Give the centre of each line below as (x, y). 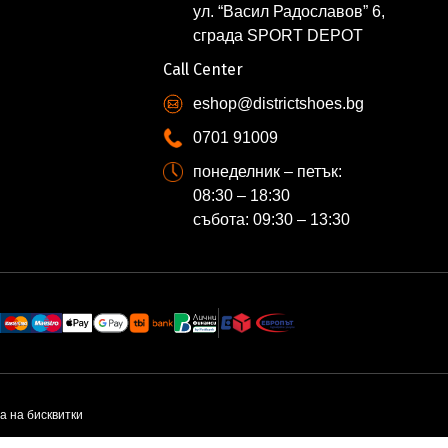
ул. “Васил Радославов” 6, (289, 12)
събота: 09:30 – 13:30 (272, 220)
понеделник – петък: (268, 172)
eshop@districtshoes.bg (279, 104)
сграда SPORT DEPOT (278, 36)
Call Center (203, 70)
